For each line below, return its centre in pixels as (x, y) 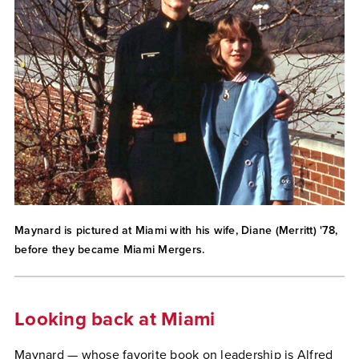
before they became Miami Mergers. (110, 250)
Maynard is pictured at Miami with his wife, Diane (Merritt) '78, (176, 230)
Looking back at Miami (115, 319)
